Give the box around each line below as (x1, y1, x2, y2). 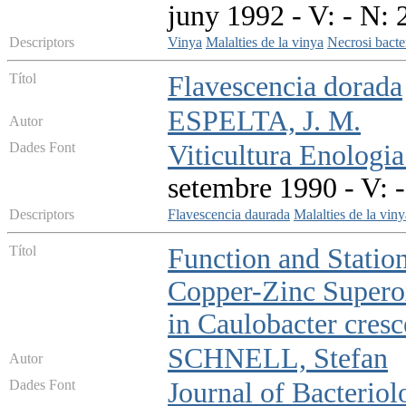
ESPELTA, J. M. (168, 105, 361, 138)
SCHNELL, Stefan (168, 343, 388, 375)
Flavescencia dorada (168, 71, 402, 103)
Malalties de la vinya (206, 34, 324, 51)
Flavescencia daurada (168, 207, 290, 223)
